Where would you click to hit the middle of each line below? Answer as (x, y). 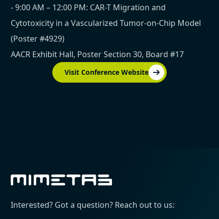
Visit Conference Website (107, 72)
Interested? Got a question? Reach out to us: (93, 205)
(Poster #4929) (38, 39)
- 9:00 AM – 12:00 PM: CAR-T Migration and (88, 8)
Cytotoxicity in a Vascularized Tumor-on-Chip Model (106, 23)
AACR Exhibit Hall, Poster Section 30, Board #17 (98, 55)
